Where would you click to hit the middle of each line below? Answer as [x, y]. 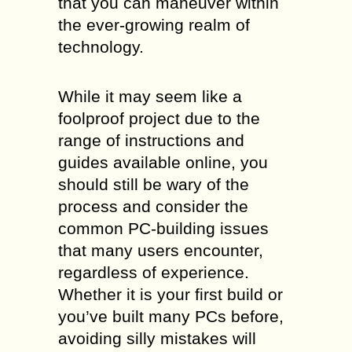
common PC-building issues [163, 228]
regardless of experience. [154, 272]
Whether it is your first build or [170, 294]
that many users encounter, [161, 250]
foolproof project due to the [159, 118]
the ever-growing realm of [154, 25]
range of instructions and [151, 140]
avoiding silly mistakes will [157, 338]
